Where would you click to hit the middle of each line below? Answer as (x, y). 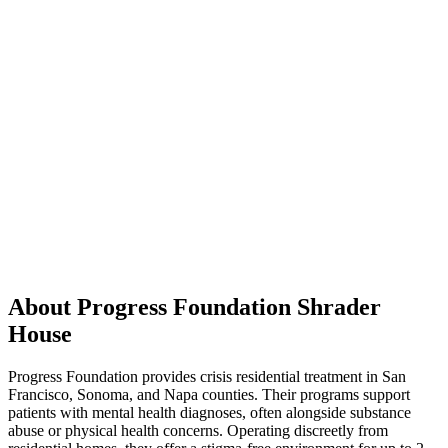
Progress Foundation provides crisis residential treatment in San (207, 377)
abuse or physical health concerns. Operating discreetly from (198, 431)
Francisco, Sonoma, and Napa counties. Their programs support (209, 395)
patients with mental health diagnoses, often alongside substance (209, 413)
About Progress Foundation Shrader (194, 307)
